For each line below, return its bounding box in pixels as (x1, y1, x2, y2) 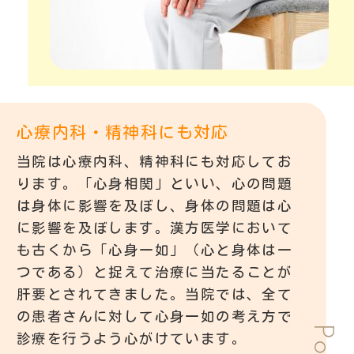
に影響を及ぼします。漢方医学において (17, 220, 293, 235)
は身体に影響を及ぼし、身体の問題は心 (17, 198, 293, 213)
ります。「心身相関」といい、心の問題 (17, 176, 293, 190)
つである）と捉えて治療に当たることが (17, 265, 293, 279)
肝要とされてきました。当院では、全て (17, 287, 293, 301)
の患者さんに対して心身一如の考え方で (17, 309, 293, 323)
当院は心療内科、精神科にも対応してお (17, 154, 293, 168)
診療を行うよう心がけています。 (17, 331, 247, 345)
